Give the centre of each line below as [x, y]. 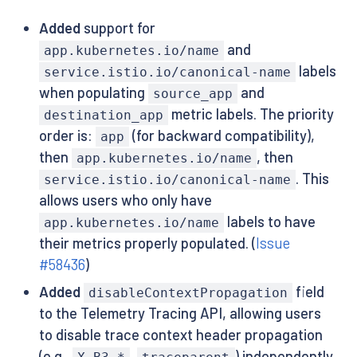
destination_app [103, 115]
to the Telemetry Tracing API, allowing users [180, 314]
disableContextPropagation [188, 293]
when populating [93, 92]
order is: [67, 135]
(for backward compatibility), [222, 135]
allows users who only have [125, 200]
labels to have [270, 222]
